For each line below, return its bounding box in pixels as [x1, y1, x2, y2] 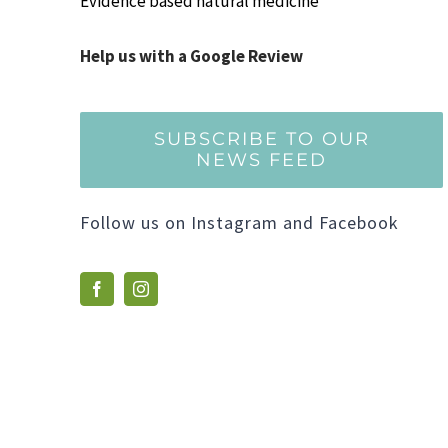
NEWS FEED [196, 149, 328, 172]
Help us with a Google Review [79, 45, 303, 68]
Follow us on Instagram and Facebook [79, 211, 399, 235]
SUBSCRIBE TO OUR [153, 128, 370, 151]
